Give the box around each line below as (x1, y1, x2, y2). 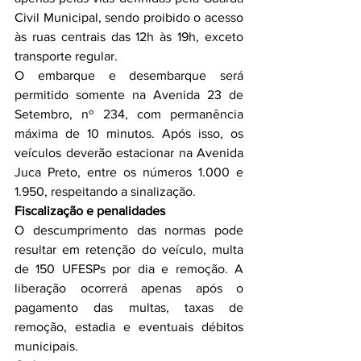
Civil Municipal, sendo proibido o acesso (15, 10, 243, 24)
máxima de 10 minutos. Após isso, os (15, 127, 243, 140)
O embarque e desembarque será (15, 68, 243, 82)
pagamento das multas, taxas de (15, 301, 243, 314)
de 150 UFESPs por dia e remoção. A (15, 262, 243, 276)
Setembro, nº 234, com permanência (15, 107, 243, 121)
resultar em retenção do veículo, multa (15, 243, 243, 256)
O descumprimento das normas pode (15, 223, 243, 237)
